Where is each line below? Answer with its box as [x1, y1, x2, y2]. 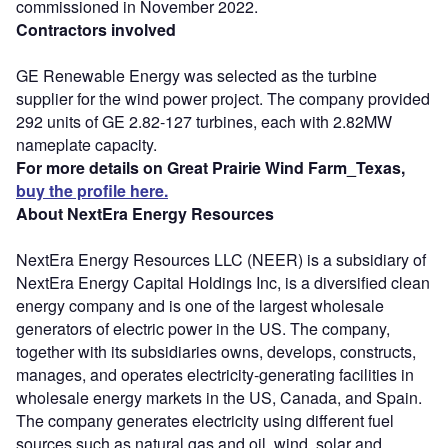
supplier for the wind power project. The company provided [16, 86, 430, 110]
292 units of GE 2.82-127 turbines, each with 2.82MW [16, 109, 392, 133]
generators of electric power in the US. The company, [16, 316, 390, 340]
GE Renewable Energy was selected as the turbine [16, 63, 377, 87]
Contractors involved [16, 17, 176, 41]
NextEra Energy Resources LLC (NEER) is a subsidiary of [16, 247, 426, 271]
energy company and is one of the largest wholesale [16, 293, 384, 317]
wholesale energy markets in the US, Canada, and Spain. [16, 385, 422, 409]
